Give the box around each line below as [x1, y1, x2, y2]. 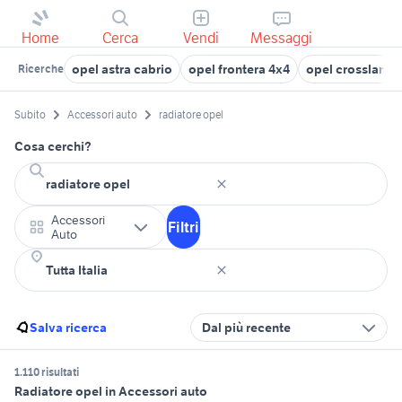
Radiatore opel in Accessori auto [14, 383, 207, 400]
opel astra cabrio [72, 61, 172, 77]
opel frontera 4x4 [188, 61, 290, 77]
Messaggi [250, 29, 313, 47]
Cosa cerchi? [14, 138, 92, 155]
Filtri [168, 218, 199, 237]
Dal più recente [202, 319, 291, 336]
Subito [14, 108, 46, 122]
